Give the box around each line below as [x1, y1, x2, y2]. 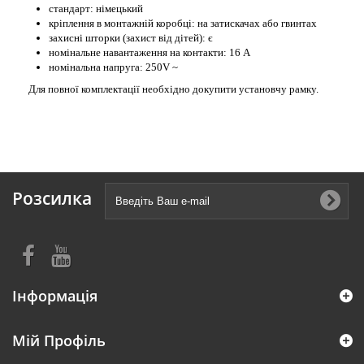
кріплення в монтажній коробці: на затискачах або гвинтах [49, 17, 317, 29]
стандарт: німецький [49, 2, 143, 15]
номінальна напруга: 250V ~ [49, 61, 178, 73]
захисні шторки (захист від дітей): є [49, 32, 213, 44]
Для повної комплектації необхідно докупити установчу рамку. [28, 83, 318, 95]
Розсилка [12, 187, 92, 210]
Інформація [12, 286, 97, 305]
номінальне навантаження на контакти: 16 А [49, 46, 250, 58]
